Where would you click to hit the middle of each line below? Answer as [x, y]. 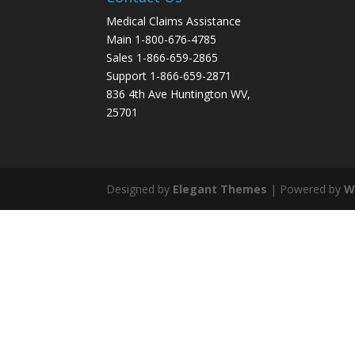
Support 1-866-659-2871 [169, 75]
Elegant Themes [220, 189]
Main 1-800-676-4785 [162, 39]
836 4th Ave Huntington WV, [179, 94]
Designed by [140, 189]
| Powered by [306, 189]
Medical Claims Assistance [174, 21]
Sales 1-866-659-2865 [162, 57]
